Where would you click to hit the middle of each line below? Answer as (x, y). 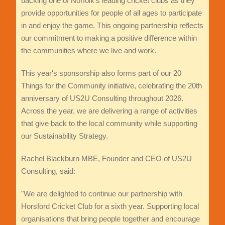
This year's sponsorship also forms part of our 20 (101, 73)
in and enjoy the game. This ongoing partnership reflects (112, 26)
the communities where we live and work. (88, 51)
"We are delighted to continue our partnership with (101, 194)
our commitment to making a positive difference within (109, 38)
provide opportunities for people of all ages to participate (111, 13)
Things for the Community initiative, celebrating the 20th (111, 86)
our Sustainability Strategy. (64, 136)
